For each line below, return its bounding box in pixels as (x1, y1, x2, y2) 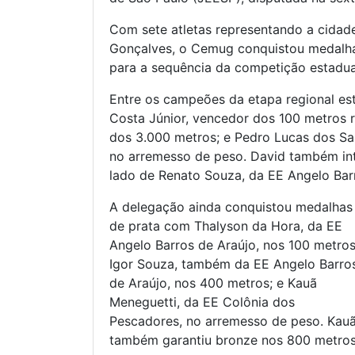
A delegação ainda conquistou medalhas (109, 199, 353, 216)
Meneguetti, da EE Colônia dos (109, 294, 295, 311)
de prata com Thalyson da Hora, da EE (109, 218, 342, 235)
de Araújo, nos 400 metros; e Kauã (109, 275, 317, 292)
